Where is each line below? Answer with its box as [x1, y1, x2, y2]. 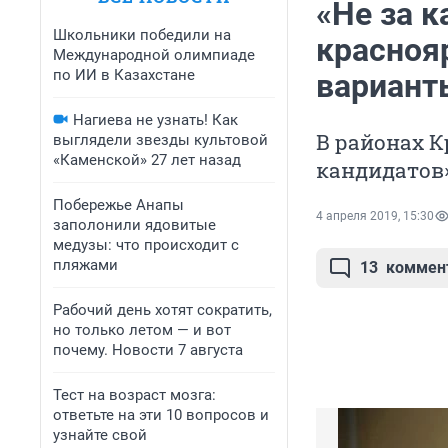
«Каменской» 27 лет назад [53, 151, 241, 169]
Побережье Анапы [53, 196, 184, 214]
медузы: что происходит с [53, 236, 239, 254]
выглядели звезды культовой [53, 131, 268, 149]
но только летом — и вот [53, 321, 231, 339]
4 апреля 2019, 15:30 [316, 209, 434, 224]
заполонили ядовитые [53, 216, 216, 234]
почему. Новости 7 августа [53, 341, 243, 359]
